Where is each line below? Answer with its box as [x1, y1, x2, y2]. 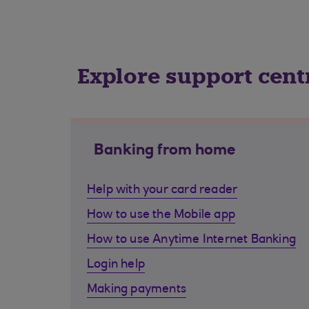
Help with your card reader [87, 184, 238, 197]
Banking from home [94, 143, 236, 159]
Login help [87, 259, 145, 271]
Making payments [87, 283, 186, 296]
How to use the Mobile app [87, 209, 235, 221]
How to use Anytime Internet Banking [87, 234, 296, 246]
